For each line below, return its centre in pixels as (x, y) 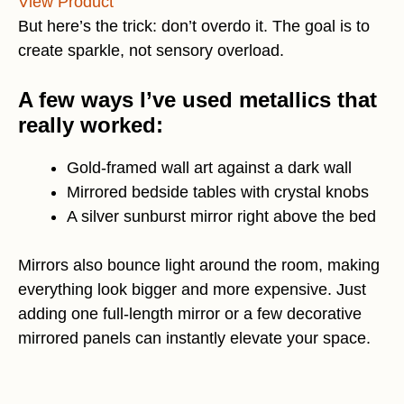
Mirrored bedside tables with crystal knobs (218, 193)
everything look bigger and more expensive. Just (192, 290)
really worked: (91, 125)
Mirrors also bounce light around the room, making (199, 266)
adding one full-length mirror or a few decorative (190, 314)
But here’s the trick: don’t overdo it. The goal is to (194, 27)
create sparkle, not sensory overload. (151, 51)
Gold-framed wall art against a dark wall (209, 168)
